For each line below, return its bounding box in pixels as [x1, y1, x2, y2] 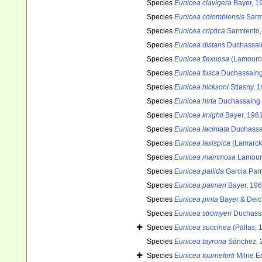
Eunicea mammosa [174, 153, 236, 162]
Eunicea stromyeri [174, 209, 232, 218]
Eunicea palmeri [174, 181, 226, 190]
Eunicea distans [174, 41, 225, 50]
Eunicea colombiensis [174, 13, 244, 22]
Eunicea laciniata [174, 125, 229, 134]
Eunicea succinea [174, 223, 231, 232]
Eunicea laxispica [174, 139, 230, 148]
